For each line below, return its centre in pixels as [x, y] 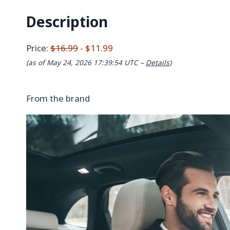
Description [67, 22]
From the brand [58, 99]
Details [158, 63]
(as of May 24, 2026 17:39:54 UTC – [86, 63]
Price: [38, 48]
